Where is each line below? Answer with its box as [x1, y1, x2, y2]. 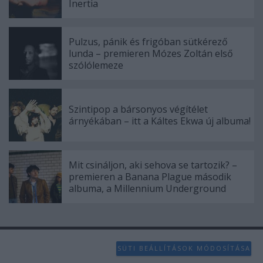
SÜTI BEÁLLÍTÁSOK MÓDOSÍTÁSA [117, 244, 251, 253]
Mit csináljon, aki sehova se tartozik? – [69, 158, 237, 171]
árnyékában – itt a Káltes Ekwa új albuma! [69, 114, 251, 127]
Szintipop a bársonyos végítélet [69, 102, 208, 116]
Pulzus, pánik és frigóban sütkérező [69, 35, 228, 48]
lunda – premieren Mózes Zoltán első [69, 46, 233, 60]
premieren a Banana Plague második [69, 170, 231, 183]
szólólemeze [69, 58, 123, 72]
